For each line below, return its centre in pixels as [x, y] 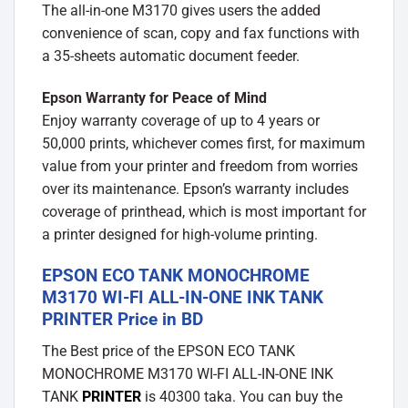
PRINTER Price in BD [122, 319]
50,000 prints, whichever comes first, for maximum [204, 144]
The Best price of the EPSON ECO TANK [168, 351]
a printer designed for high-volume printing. [180, 235]
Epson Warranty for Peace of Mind [154, 98]
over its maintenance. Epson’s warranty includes [195, 189]
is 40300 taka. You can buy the [244, 396]
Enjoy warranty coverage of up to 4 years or [181, 121]
